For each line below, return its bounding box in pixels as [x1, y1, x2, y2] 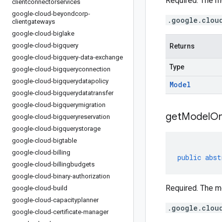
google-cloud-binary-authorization [12, 172, 110, 180]
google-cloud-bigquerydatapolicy [12, 77, 109, 85]
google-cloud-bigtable [12, 137, 77, 144]
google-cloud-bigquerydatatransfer [12, 89, 113, 97]
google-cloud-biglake [12, 30, 74, 37]
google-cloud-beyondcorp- [12, 10, 90, 17]
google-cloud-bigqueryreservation [12, 113, 110, 120]
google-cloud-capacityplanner [12, 196, 99, 204]
